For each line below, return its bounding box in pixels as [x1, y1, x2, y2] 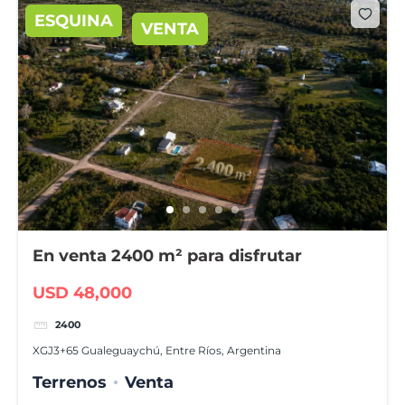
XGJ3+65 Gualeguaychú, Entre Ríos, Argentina [33, 344, 282, 358]
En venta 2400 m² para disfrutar [33, 245, 303, 266]
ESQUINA [34, 11, 113, 32]
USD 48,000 [33, 283, 133, 304]
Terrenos [33, 372, 108, 392]
